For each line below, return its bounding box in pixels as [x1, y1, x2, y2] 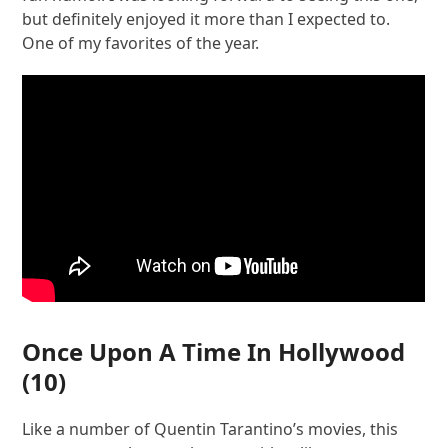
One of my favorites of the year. [22, 31, 260, 54]
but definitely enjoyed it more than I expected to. [22, 7, 391, 30]
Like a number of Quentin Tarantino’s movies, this [22, 418, 399, 441]
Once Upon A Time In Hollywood [22, 335, 406, 369]
